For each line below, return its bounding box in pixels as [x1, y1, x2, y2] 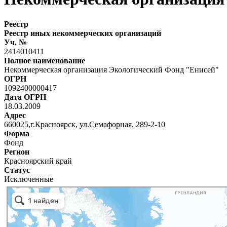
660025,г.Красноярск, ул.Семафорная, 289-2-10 [4, 120, 165, 129]
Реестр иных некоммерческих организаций [4, 28, 161, 37]
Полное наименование [4, 56, 85, 65]
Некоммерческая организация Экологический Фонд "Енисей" [4, 65, 219, 74]
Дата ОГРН [4, 92, 46, 101]
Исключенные [4, 174, 53, 183]
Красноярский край [4, 156, 72, 165]
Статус [4, 165, 30, 174]
